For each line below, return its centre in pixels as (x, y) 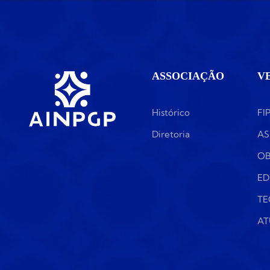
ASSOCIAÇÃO (188, 76)
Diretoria (171, 134)
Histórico (171, 112)
